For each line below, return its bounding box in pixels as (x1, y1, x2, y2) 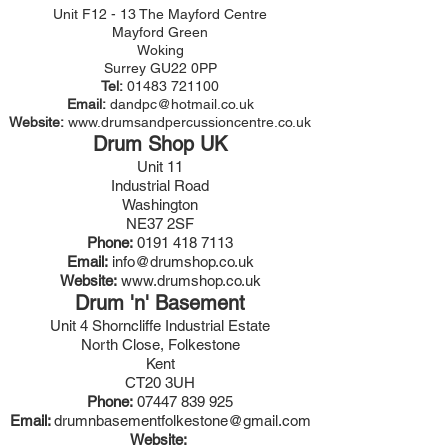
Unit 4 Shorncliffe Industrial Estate (50, 317, 270, 334)
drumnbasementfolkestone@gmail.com (53, 412, 311, 429)
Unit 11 (137, 158, 183, 175)
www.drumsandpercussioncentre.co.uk (68, 114, 311, 130)
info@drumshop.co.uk (111, 253, 254, 270)
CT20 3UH (125, 374, 195, 391)
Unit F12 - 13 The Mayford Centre (53, 6, 267, 22)
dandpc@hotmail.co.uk (109, 96, 254, 112)
